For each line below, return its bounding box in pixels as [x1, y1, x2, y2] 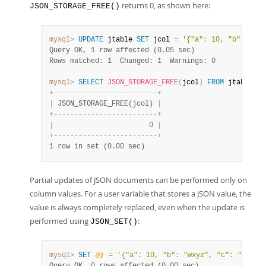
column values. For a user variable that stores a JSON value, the [30, 188, 251, 199]
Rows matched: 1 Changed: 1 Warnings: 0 [49, 57, 216, 65]
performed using [30, 216, 90, 226]
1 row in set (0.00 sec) [49, 142, 145, 151]
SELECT [78, 78, 103, 87]
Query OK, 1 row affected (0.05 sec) [49, 46, 195, 55]
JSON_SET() [90, 217, 138, 226]
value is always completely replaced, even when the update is [30, 202, 245, 213]
